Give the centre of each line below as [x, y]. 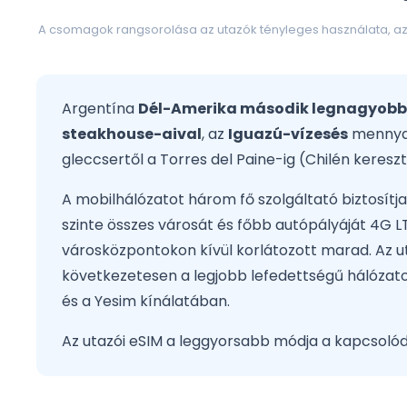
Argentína [100, 109]
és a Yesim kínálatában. [146, 302]
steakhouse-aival [132, 134]
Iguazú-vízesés [288, 134]
